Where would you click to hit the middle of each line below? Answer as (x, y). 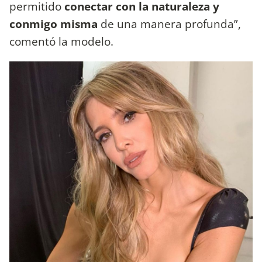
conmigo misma (54, 23)
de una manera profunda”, (169, 23)
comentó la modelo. (61, 41)
